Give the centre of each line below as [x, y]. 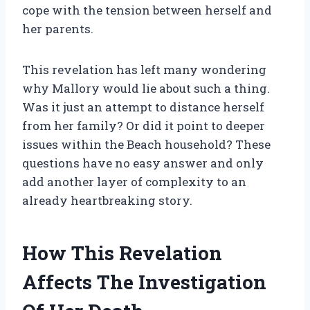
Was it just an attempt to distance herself [143, 107]
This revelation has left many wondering [144, 70]
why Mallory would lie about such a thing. [146, 89]
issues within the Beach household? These [146, 145]
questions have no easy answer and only [143, 163]
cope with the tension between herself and [147, 10]
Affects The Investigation [144, 282]
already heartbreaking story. [107, 201]
